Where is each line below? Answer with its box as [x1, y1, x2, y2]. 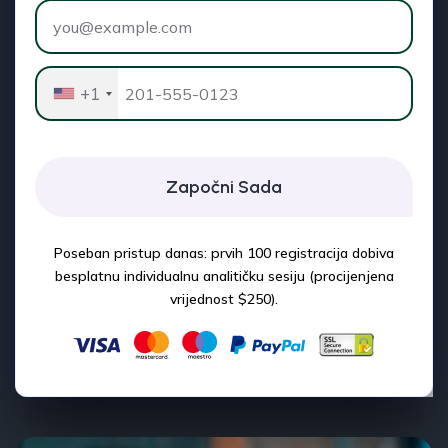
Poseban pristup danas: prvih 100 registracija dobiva [54, 244, 394, 263]
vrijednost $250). [170, 290, 278, 309]
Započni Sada [166, 176, 282, 199]
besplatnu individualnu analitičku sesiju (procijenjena [54, 267, 394, 286]
